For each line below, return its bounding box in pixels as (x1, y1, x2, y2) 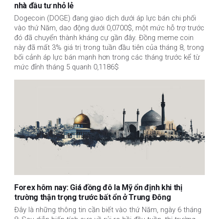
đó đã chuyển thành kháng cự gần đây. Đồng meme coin (14, 33, 194, 43)
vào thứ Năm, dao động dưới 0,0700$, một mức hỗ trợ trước (14, 23, 204, 33)
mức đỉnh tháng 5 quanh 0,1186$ (14, 63, 119, 72)
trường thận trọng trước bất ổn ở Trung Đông (14, 193, 171, 202)
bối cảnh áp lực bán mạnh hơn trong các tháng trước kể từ (14, 53, 200, 62)
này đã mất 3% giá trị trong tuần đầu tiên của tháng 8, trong (14, 43, 204, 52)
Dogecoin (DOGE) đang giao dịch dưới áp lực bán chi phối (14, 14, 196, 23)
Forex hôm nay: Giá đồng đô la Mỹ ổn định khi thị (14, 183, 182, 193)
